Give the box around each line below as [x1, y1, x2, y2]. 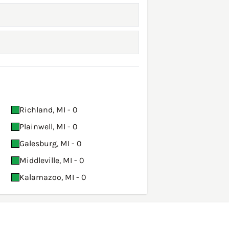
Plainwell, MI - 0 [19, 122, 78, 132]
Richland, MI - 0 [19, 105, 78, 115]
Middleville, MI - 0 [19, 155, 84, 166]
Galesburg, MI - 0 [19, 139, 82, 149]
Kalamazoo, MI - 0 [19, 172, 86, 182]
